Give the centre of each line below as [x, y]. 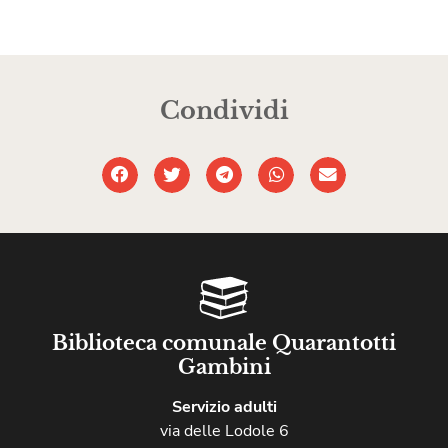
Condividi [224, 110]
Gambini [224, 366]
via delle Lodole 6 [224, 430]
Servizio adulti [224, 406]
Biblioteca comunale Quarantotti [224, 342]
